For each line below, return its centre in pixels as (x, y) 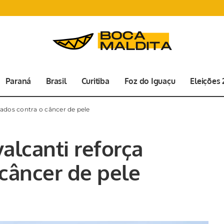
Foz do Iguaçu (150, 81)
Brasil (56, 81)
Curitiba (95, 81)
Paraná (18, 81)
